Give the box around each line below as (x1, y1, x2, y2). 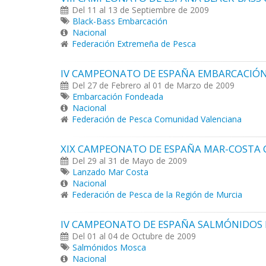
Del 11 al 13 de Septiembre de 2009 (72, 4, 209, 15)
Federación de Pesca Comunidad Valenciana (72, 113, 242, 125)
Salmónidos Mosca (72, 242, 146, 253)
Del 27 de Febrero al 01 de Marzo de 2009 (72, 80, 235, 91)
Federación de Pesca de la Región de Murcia (72, 189, 242, 200)
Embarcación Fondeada (72, 91, 163, 102)
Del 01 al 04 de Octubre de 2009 (72, 230, 196, 242)
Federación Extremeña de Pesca (72, 38, 196, 49)
